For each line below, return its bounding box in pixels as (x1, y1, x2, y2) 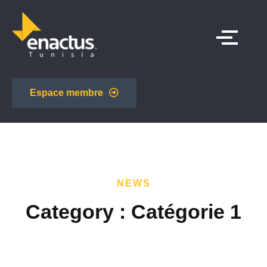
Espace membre (30, 87, 103, 98)
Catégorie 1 (131, 200, 241, 223)
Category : (26, 200, 131, 223)
